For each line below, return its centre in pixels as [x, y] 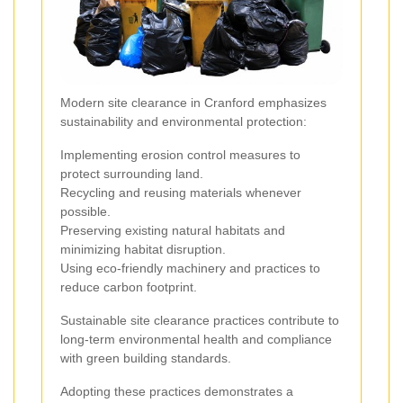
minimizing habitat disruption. [143, 250]
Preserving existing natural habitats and [173, 231]
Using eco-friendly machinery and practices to [190, 269]
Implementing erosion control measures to [180, 155]
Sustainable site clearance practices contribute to [200, 321]
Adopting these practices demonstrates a [177, 392]
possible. [85, 212]
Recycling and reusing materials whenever [181, 193]
